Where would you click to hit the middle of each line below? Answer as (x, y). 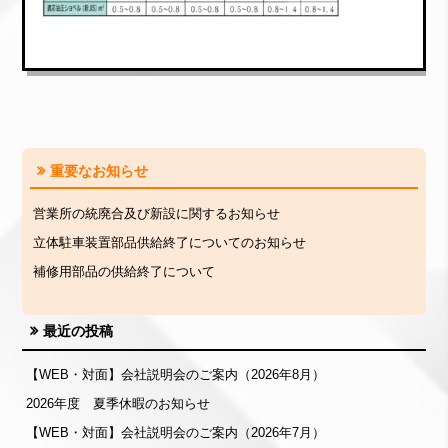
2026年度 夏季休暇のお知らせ (118, 404)
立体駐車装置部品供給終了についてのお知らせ (170, 242)
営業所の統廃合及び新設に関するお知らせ (157, 214)
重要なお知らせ (99, 170)
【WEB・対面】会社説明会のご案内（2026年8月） (176, 375)
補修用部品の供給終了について (124, 271)
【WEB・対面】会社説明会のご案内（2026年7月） (176, 433)
